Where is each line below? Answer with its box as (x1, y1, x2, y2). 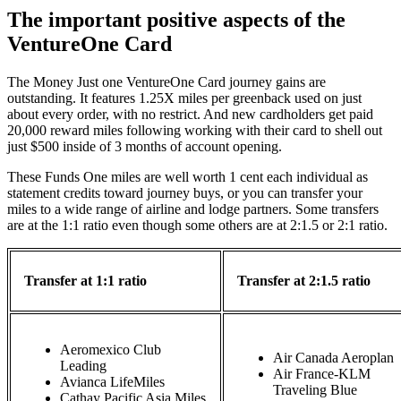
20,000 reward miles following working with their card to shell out (7, 123, 382, 138)
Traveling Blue (273, 382, 357, 397)
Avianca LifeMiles (60, 374, 165, 389)
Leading (60, 358, 107, 373)
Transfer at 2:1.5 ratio (237, 273, 371, 288)
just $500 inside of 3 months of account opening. (7, 139, 282, 154)
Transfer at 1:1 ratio (24, 273, 147, 288)
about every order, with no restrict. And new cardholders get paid (7, 107, 373, 122)
